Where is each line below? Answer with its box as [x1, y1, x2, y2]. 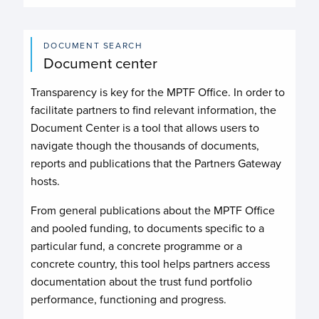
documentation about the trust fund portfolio [31, 273, 253, 289]
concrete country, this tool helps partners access [31, 256, 271, 271]
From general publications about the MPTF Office [31, 202, 276, 218]
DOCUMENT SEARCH [43, 39, 143, 51]
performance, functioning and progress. [31, 291, 227, 307]
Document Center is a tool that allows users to [31, 120, 260, 135]
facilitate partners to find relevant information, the [31, 102, 277, 117]
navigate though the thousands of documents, [31, 137, 260, 153]
